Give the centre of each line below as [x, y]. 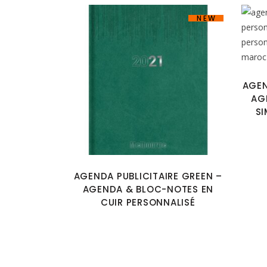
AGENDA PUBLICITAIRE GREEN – [148, 176]
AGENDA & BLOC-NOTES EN [148, 189]
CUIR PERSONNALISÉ [148, 202]
